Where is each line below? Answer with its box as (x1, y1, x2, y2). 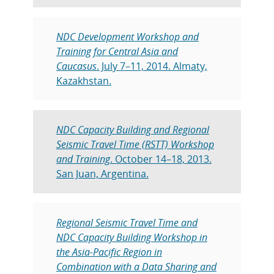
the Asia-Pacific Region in (56, 245, 162, 259)
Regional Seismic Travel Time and (56, 215, 198, 229)
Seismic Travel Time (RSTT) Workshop (56, 137, 214, 151)
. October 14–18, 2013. (109, 152, 212, 166)
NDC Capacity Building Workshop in (56, 230, 207, 244)
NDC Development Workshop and (56, 29, 199, 43)
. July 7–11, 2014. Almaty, (96, 59, 207, 73)
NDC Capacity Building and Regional (56, 122, 209, 136)
